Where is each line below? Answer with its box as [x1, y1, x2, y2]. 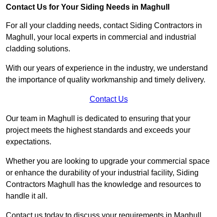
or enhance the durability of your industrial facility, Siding [6, 169, 199, 177]
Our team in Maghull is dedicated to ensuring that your [6, 114, 190, 123]
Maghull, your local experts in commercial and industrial [6, 33, 196, 42]
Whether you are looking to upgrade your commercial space [6, 157, 210, 166]
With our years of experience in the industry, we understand [6, 64, 208, 73]
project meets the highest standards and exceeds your [6, 126, 190, 135]
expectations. [6, 138, 53, 146]
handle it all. [6, 192, 49, 201]
